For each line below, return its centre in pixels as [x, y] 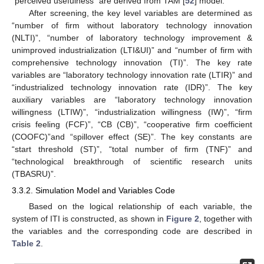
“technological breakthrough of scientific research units [132, 162]
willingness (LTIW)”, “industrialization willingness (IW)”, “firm [132, 112]
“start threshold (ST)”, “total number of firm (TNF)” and [132, 149]
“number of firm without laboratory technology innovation [132, 26]
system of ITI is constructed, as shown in [89, 219]
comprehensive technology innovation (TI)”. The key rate [132, 63]
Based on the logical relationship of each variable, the [140, 207]
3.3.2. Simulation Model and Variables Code [93, 191]
